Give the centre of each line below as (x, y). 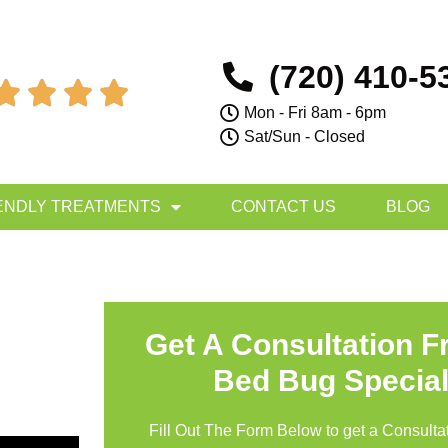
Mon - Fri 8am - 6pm (315, 112)
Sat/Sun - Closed (305, 136)
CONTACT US (283, 206)
